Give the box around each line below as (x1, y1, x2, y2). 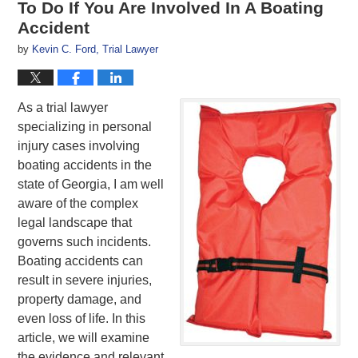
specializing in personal (18, 119, 153, 133)
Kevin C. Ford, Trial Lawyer (32, 42, 159, 55)
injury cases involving (18, 138, 141, 153)
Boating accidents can (18, 253, 144, 268)
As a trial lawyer (18, 100, 109, 114)
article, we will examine (18, 330, 150, 344)
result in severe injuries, (18, 272, 153, 287)
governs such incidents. (18, 234, 152, 249)
